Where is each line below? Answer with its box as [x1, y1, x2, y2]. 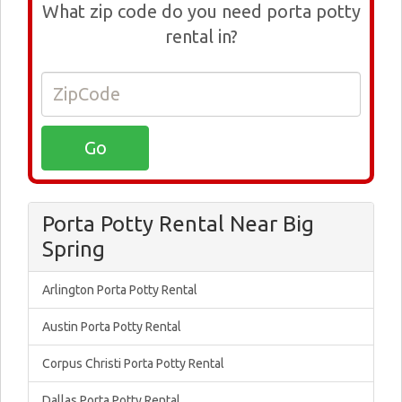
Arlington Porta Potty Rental [42, 283, 197, 297]
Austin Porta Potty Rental [42, 319, 181, 334]
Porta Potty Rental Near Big [42, 212, 314, 236]
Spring [42, 237, 105, 261]
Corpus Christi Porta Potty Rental [42, 356, 224, 371]
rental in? [164, 26, 238, 47]
